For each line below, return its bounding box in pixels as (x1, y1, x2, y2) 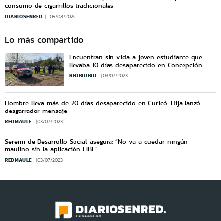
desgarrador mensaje (5, 106, 67, 116)
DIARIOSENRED (5, 13, 43, 21)
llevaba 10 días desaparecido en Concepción (69, 60, 202, 70)
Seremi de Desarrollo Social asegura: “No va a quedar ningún (5, 137, 188, 147)
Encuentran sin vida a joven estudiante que (69, 52, 202, 62)
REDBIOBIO (69, 72, 98, 80)
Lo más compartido (5, 34, 83, 47)
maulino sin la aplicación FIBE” (5, 145, 98, 154)
